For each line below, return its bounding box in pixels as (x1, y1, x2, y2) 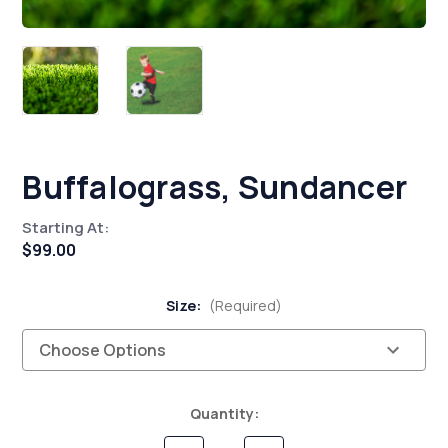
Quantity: (189, 403, 259, 423)
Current (22, 403, 80, 423)
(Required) (209, 296, 283, 316)
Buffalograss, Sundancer (22, 165, 408, 210)
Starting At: (22, 217, 110, 239)
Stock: (22, 424, 70, 444)
